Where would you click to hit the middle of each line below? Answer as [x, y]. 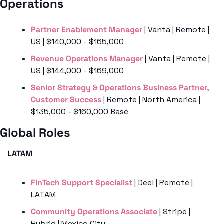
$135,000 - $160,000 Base [80, 112]
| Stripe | [174, 212]
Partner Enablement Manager [87, 30]
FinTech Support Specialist [82, 183]
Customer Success [66, 100]
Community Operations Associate [94, 212]
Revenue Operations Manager [87, 59]
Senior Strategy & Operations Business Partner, [120, 88]
